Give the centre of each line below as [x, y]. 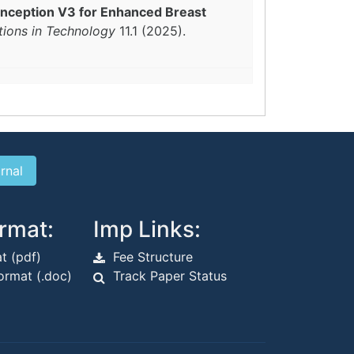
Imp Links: [147, 229]
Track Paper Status [170, 276]
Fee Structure [153, 257]
